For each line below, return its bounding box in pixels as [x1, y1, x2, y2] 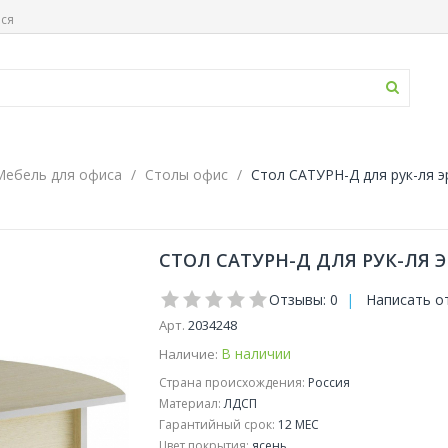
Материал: [158, 395, 221, 412]
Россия [304, 374, 350, 391]
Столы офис [145, 165, 228, 184]
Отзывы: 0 [268, 290, 338, 309]
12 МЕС [274, 416, 319, 433]
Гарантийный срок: [158, 416, 275, 433]
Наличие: [158, 345, 218, 363]
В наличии [220, 344, 291, 363]
